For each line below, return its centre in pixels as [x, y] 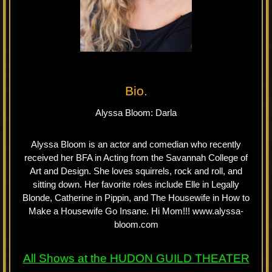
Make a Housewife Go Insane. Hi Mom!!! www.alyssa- [136, 211]
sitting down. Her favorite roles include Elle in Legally [136, 185]
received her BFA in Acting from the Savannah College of [136, 158]
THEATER [222, 259]
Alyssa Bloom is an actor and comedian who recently [136, 144]
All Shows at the [66, 259]
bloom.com [136, 225]
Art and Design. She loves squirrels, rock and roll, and [136, 171]
